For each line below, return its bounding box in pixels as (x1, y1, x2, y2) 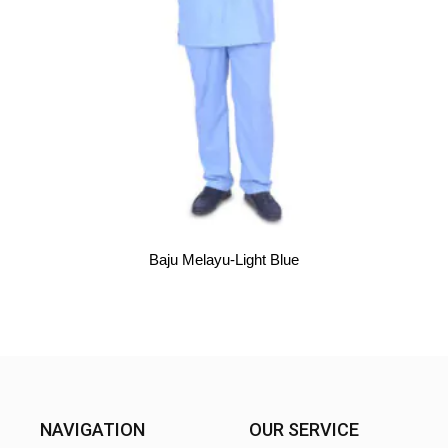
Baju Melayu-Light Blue (149, 251, 299, 269)
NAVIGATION (40, 418, 145, 440)
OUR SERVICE (249, 418, 359, 440)
